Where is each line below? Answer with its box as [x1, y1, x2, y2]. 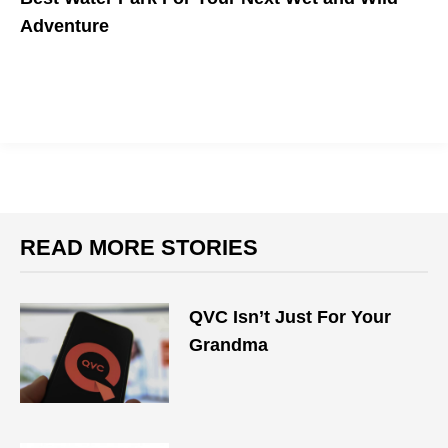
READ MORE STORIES [20, 235, 258, 260]
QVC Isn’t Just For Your [189, 307, 392, 327]
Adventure [20, 16, 109, 36]
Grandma [189, 335, 269, 355]
